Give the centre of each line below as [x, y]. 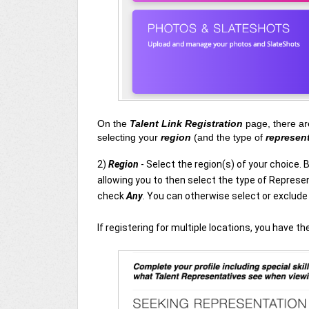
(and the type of [230, 137]
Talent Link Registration [186, 123]
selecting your [129, 137]
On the [113, 123]
